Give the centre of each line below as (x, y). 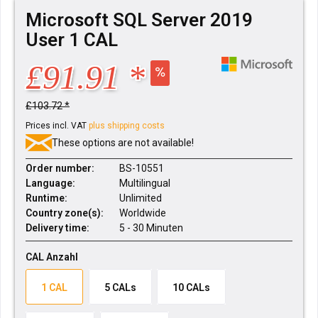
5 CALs (120, 287)
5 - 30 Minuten (151, 228)
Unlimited (141, 198)
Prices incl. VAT (57, 126)
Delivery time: (57, 228)
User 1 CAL (72, 40)
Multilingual (145, 183)
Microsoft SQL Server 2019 (139, 20)
